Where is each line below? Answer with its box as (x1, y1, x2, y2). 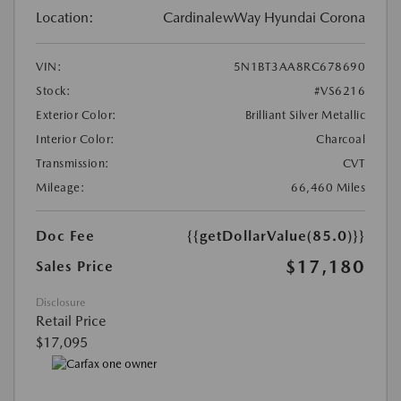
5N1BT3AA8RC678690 (233, 60, 365, 74)
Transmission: (36, 157, 110, 171)
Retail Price (36, 312, 107, 330)
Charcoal (316, 132, 365, 147)
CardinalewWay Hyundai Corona (163, 9, 365, 27)
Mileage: (36, 181, 85, 195)
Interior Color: (36, 132, 115, 147)
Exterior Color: (36, 108, 117, 123)
